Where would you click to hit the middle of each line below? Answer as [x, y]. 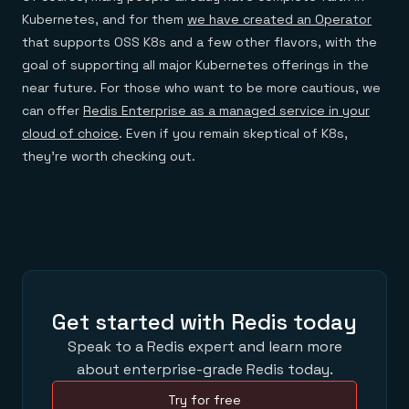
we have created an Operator [279, 19]
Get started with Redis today [204, 322]
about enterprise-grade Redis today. [204, 369]
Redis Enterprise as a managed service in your [226, 110]
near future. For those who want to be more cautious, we [201, 88]
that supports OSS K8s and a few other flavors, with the [199, 42]
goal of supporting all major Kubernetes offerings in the [195, 65]
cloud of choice [70, 133]
